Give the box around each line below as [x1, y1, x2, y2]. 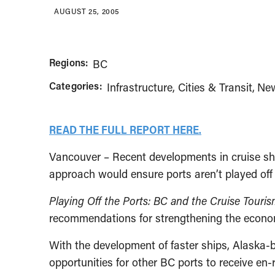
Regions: [49, 56, 88, 69]
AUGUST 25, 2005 [54, 6, 120, 17]
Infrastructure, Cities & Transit [106, 80, 252, 95]
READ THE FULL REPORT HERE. [49, 122, 201, 137]
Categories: [49, 79, 102, 93]
